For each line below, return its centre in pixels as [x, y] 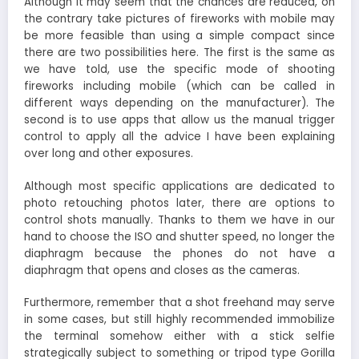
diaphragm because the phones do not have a [179, 253]
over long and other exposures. [109, 154]
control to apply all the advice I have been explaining [179, 137]
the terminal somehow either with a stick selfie [179, 336]
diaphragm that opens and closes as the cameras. [162, 270]
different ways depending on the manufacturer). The [179, 103]
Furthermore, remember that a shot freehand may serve [179, 302]
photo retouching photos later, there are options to [179, 203]
